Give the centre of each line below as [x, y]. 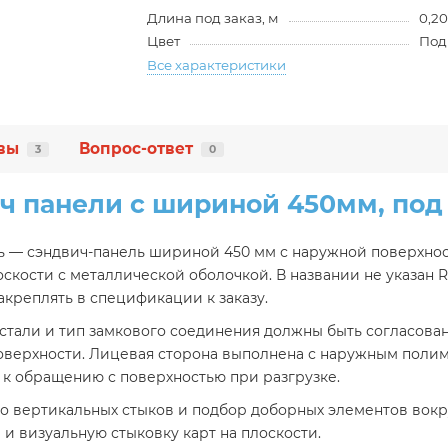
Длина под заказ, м [213, 18]
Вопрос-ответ [136, 149]
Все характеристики [217, 65]
